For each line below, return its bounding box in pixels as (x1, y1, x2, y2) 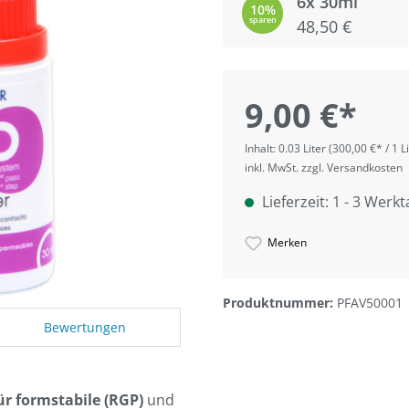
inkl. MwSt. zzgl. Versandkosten (245, 160, 403, 176)
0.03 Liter (278, 141, 329, 157)
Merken (267, 235, 308, 251)
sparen (248, 14, 277, 26)
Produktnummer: (223, 294, 337, 312)
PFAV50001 (337, 294, 403, 312)
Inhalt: (245, 141, 278, 157)
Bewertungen (44, 319, 127, 337)
